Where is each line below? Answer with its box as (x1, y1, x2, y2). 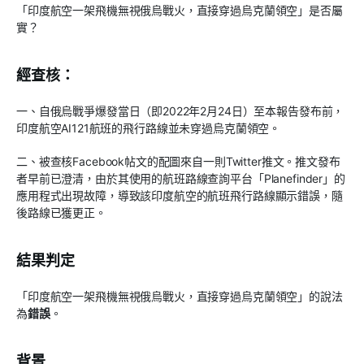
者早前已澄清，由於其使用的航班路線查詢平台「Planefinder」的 (16, 171, 345, 186)
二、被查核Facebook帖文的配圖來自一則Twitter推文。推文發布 (16, 154, 340, 169)
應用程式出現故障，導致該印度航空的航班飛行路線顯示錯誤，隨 (16, 188, 343, 203)
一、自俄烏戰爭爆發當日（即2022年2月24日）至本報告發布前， (16, 104, 344, 119)
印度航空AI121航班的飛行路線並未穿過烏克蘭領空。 (16, 121, 281, 136)
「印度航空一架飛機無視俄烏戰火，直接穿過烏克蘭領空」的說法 (16, 289, 343, 304)
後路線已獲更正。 (16, 206, 106, 220)
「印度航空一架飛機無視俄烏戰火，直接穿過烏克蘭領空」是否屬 (16, 3, 343, 18)
